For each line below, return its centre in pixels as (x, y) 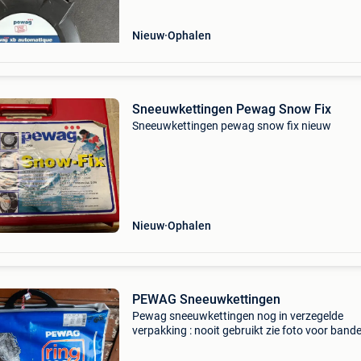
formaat (152, 345)
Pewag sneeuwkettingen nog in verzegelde (237, 316)
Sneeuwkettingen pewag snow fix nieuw (231, 126)
